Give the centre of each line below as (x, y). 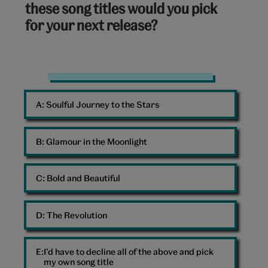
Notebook (69, 79)
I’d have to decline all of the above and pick (129, 252)
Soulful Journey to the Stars (103, 105)
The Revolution (77, 215)
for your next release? (91, 25)
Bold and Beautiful (83, 178)
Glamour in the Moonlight (97, 141)
